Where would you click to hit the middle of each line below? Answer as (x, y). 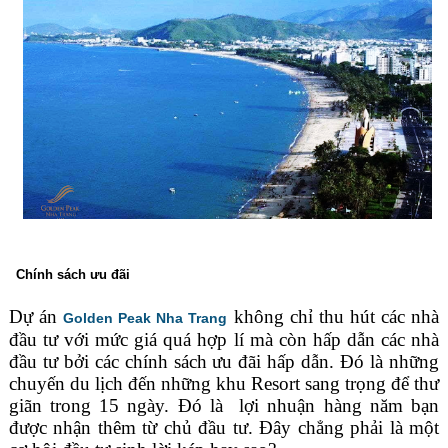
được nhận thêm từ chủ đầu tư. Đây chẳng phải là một (224, 428)
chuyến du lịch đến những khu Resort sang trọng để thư (224, 384)
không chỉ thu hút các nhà (333, 317)
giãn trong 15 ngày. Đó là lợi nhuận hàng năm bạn (224, 406)
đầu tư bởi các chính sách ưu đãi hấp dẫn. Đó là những (224, 362)
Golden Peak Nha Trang (145, 318)
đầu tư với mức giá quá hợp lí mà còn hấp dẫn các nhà (224, 340)
